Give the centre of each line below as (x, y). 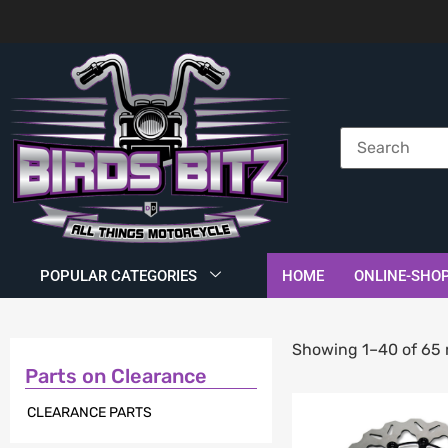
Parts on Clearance (116, 376)
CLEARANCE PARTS (89, 412)
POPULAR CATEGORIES (118, 275)
